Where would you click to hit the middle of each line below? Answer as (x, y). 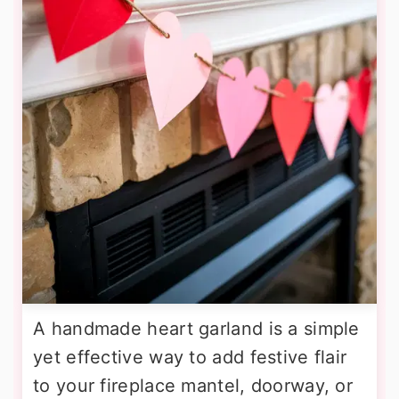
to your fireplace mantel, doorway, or (193, 386)
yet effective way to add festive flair (190, 357)
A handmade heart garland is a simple (196, 329)
